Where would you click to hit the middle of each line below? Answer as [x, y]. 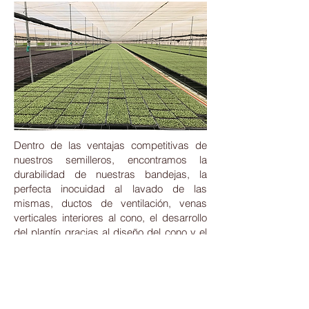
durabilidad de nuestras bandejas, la [110, 174]
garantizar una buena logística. [83, 261]
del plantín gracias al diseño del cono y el [110, 232]
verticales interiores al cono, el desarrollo [110, 218]
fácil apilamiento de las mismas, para [110, 247]
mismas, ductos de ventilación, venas [110, 203]
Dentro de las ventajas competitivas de [110, 145]
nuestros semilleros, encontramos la [110, 160]
